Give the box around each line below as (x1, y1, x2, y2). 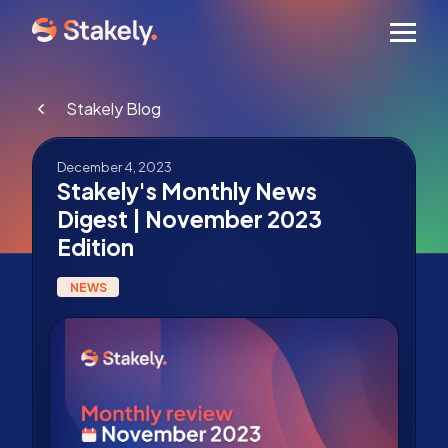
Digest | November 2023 (57, 205, 322, 233)
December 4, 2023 (57, 159, 172, 175)
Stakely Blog (66, 98, 161, 119)
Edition (57, 233, 134, 261)
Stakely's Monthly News (57, 177, 317, 205)
